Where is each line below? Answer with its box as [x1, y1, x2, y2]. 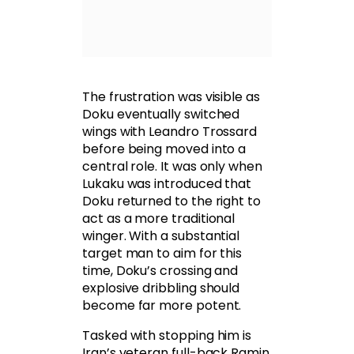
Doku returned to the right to [82, 192, 261, 211]
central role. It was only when [82, 157, 262, 176]
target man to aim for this [82, 244, 243, 263]
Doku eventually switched [82, 105, 240, 124]
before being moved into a [82, 140, 247, 159]
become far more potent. [82, 296, 242, 315]
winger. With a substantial [82, 227, 240, 246]
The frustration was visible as [82, 88, 260, 107]
